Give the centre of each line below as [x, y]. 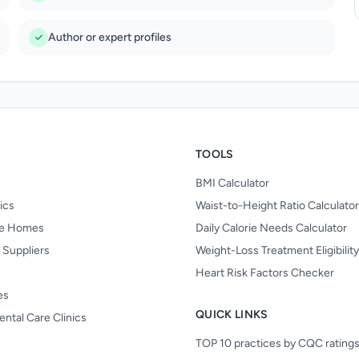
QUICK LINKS [232, 315]
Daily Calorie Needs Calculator [271, 228]
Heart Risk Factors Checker [265, 273]
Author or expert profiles [109, 37]
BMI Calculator [232, 183]
